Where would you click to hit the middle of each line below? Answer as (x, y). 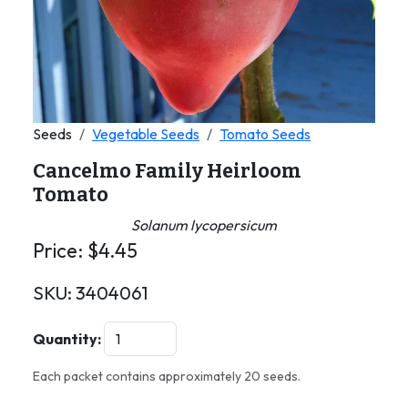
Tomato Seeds (265, 134)
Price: (60, 250)
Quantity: (67, 339)
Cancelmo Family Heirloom (167, 171)
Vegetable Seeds (146, 134)
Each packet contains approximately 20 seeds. (167, 376)
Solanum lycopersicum (204, 225)
